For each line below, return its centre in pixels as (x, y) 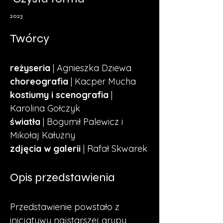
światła (25, 122)
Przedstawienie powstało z (66, 207)
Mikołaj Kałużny (43, 135)
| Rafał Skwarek (114, 149)
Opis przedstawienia (62, 177)
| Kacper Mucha (103, 81)
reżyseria (30, 68)
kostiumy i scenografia (59, 95)
